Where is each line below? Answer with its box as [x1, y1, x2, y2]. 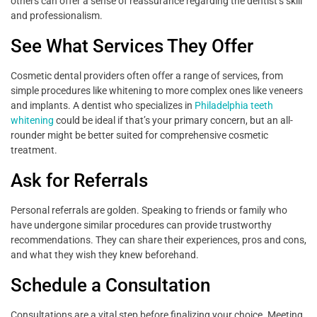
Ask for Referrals [11, 170, 148, 192]
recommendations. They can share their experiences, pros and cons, [11, 234, 306, 246]
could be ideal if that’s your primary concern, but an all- [54, 115, 293, 127]
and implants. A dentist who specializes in [11, 100, 195, 112]
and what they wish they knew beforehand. [11, 249, 199, 261]
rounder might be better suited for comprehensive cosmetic [11, 129, 268, 142]
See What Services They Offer [11, 35, 253, 57]
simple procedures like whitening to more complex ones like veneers [11, 85, 303, 97]
